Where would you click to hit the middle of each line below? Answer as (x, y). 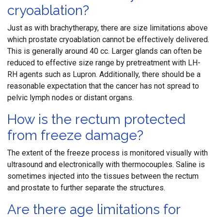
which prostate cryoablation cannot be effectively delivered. (108, 39)
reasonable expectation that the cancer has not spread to (103, 86)
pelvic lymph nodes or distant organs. (70, 98)
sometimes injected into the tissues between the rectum (103, 176)
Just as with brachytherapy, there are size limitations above (108, 28)
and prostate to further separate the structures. (86, 188)
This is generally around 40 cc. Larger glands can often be (105, 51)
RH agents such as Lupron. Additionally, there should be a (104, 74)
